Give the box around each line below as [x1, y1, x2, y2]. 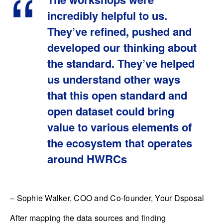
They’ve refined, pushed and [47, 23, 192, 39]
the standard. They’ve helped [47, 55, 195, 71]
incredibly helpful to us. [47, 7, 167, 23]
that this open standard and [47, 87, 187, 103]
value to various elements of [47, 118, 192, 135]
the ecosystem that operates [47, 134, 192, 151]
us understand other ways [47, 71, 180, 87]
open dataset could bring [47, 103, 174, 119]
